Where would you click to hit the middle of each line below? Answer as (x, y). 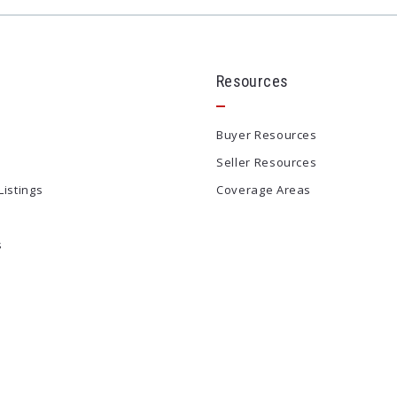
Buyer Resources (267, 135)
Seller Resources (267, 163)
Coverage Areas (264, 190)
